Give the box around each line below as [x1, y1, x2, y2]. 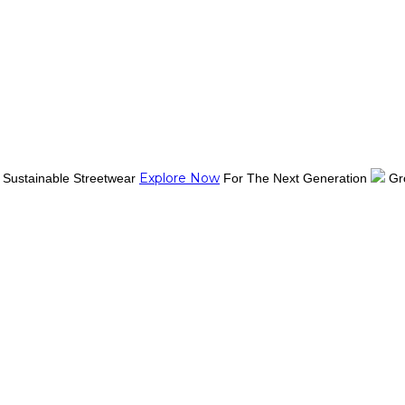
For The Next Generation [223, 171, 371, 185]
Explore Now [139, 170, 220, 186]
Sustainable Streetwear [3, 171, 139, 185]
